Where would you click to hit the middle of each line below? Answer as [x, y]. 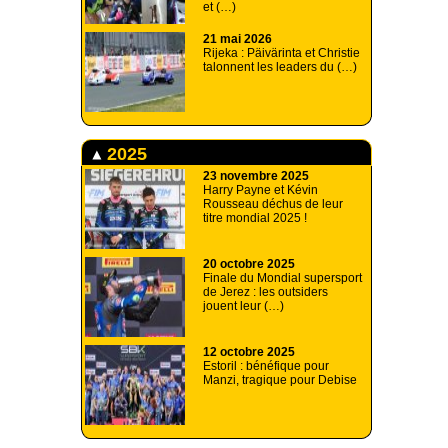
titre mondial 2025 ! [255, 218]
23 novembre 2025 [256, 176]
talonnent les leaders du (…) [280, 67]
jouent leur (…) [243, 306]
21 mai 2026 [237, 39]
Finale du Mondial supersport [282, 278]
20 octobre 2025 [249, 264]
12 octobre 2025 [249, 352]
